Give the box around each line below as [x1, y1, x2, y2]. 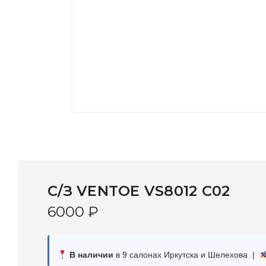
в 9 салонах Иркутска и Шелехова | [113, 250, 259, 259]
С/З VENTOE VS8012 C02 [47, 182, 230, 199]
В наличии [66, 250, 113, 259]
